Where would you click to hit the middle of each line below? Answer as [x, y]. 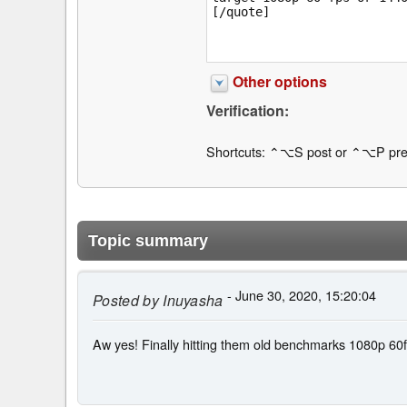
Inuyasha [191, 301]
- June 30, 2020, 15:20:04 [299, 294]
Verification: [247, 111]
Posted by [126, 301]
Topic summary [148, 240]
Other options [279, 82]
